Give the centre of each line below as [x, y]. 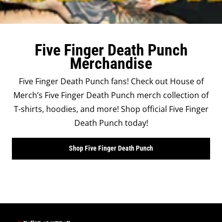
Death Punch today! [111, 123]
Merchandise [111, 64]
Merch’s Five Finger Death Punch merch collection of [111, 95]
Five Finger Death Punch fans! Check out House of [111, 82]
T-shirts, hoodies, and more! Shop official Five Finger [111, 109]
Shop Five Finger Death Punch [111, 148]
